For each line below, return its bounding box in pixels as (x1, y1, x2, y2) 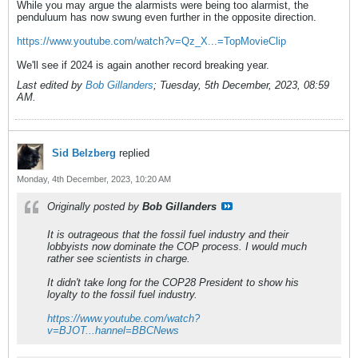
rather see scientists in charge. (47, 252, 190, 265)
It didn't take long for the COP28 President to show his (47, 276, 299, 288)
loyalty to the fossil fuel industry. (47, 288, 197, 300)
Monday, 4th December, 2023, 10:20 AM (17, 173, 171, 184)
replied (116, 146, 149, 159)
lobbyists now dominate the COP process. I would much (47, 240, 307, 253)
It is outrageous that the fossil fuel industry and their (47, 228, 288, 241)
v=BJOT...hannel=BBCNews (47, 324, 179, 336)
